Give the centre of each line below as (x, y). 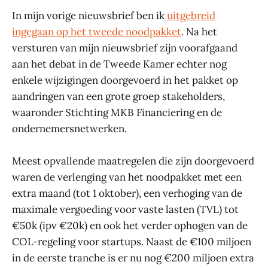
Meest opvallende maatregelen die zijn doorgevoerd (133, 161)
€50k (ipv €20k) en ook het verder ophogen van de (130, 225)
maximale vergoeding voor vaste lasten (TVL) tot (125, 209)
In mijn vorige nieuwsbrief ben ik (89, 15)
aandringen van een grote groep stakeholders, (118, 96)
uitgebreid (191, 15)
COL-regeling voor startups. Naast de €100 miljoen (132, 241)
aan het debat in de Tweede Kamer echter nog (119, 64)
